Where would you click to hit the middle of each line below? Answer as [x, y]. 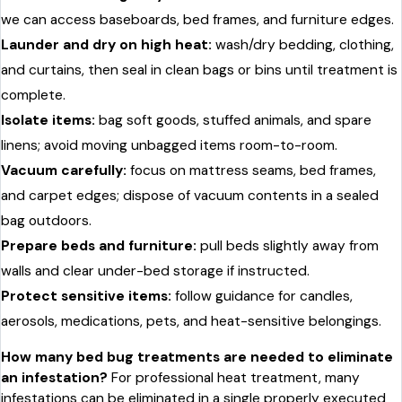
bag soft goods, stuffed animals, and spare [233, 120]
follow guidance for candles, [262, 296]
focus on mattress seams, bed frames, [251, 170]
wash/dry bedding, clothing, [303, 44]
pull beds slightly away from [288, 245]
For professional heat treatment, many [234, 378]
